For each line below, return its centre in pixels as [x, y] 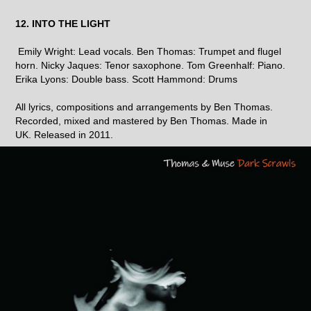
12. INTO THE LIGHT [63, 23]
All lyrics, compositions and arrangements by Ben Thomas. [144, 107]
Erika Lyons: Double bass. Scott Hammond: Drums [127, 79]
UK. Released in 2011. [65, 134]
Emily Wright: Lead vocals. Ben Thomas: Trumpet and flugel [149, 51]
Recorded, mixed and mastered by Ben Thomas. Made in [142, 120]
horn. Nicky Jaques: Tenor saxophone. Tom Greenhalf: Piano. [151, 65]
